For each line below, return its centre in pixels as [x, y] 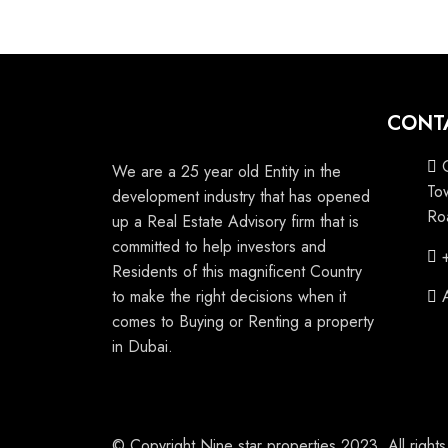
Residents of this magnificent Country [237, 271]
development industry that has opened [241, 196]
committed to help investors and [219, 246]
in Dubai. [142, 346]
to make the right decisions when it [229, 296]
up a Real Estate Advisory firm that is [235, 221]
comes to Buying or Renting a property [243, 321]
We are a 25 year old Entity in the [226, 171]
